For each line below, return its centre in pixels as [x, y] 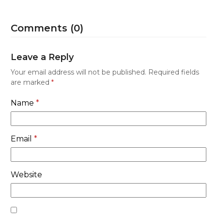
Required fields [174, 72]
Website [27, 175]
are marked [31, 83]
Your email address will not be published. [79, 72]
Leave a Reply [42, 57]
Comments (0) [47, 28]
